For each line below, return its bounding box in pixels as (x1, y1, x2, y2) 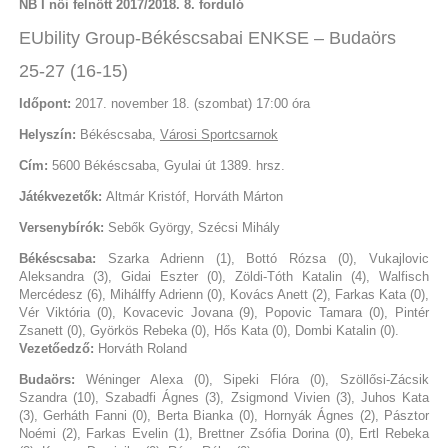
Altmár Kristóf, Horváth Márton (101, 188, 283, 204)
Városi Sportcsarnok (159, 126, 278, 142)
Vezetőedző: (18, 340, 94, 356)
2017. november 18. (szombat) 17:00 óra (70, 95, 310, 111)
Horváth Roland (93, 340, 187, 356)
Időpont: (18, 95, 71, 111)
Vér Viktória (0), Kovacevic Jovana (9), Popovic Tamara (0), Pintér (18, 304, 430, 320)
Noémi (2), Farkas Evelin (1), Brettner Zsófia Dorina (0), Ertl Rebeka (18, 425, 430, 441)
